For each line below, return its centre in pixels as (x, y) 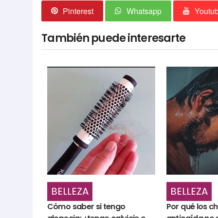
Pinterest (78, 11)
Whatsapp (144, 11)
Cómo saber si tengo (86, 206)
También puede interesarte (114, 38)
